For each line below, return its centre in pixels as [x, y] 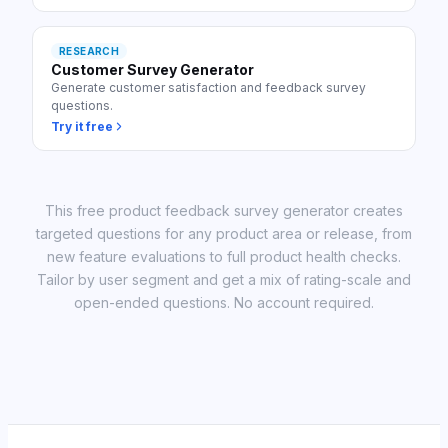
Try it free [82, 126]
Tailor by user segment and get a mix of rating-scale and [224, 279]
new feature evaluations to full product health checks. [224, 256]
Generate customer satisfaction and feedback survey [208, 87]
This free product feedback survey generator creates [224, 210]
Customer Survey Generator [152, 69]
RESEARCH [89, 51]
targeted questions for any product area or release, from [224, 233]
